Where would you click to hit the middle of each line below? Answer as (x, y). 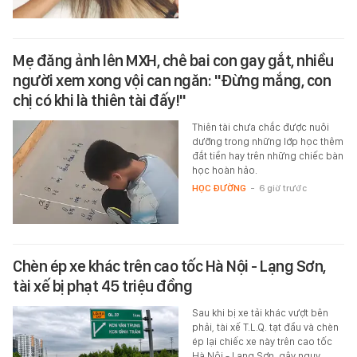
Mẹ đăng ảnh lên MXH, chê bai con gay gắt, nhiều (173, 60)
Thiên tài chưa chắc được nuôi (260, 127)
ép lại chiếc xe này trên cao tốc (262, 341)
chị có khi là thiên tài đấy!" (100, 100)
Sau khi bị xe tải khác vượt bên (260, 312)
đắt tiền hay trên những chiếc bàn (267, 155)
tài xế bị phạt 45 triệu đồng (102, 286)
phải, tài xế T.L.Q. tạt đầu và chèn (265, 327)
